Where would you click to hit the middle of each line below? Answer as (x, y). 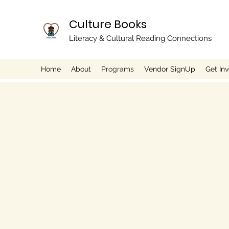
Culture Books (108, 24)
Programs (118, 69)
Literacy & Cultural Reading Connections (140, 38)
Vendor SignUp (170, 69)
